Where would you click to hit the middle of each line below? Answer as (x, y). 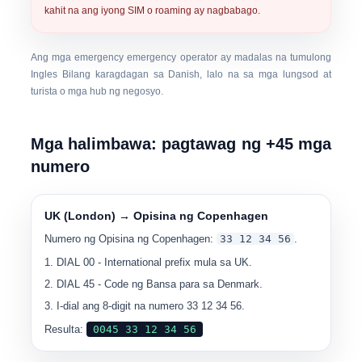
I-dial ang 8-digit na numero (122, 306)
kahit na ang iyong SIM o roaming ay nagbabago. (153, 11)
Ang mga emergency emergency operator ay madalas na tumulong (181, 57)
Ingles (44, 74)
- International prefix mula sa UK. (174, 262)
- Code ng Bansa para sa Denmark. (179, 284)
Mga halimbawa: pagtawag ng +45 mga (181, 144)
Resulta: (66, 329)
